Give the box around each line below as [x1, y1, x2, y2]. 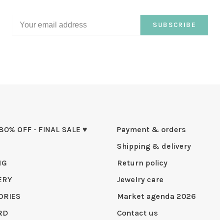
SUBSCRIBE [153, 20, 196, 29]
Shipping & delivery [117, 141, 191, 151]
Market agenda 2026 [117, 191, 196, 201]
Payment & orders [117, 124, 186, 134]
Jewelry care [117, 174, 164, 184]
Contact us [117, 208, 158, 218]
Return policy [117, 158, 167, 167]
